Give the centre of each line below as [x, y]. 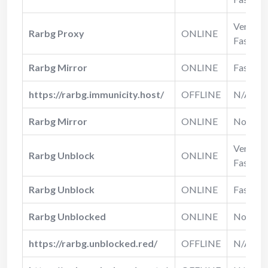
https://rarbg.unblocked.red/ [93, 243]
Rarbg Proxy [57, 33]
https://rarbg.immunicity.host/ [96, 94]
